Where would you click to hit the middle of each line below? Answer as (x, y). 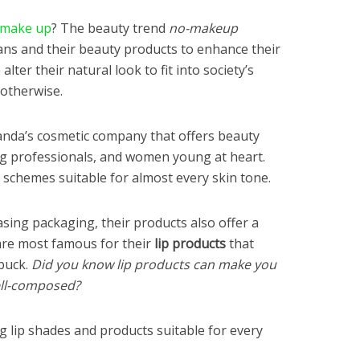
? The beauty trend (110, 29)
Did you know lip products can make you (154, 265)
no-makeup (203, 29)
